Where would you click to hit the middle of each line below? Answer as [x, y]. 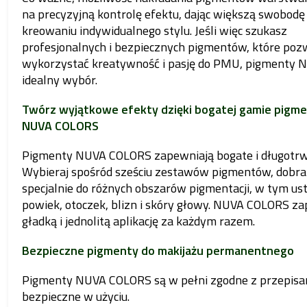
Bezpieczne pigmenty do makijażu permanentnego [158, 250]
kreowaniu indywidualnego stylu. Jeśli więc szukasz [154, 30]
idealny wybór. [59, 79]
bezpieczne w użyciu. [75, 296]
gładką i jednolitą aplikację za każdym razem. [138, 221]
